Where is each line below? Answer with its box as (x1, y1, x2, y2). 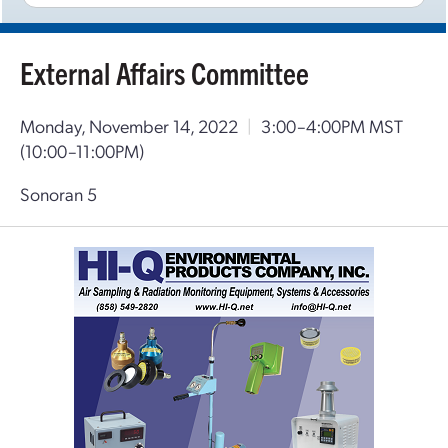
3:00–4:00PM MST (261, 114, 403, 137)
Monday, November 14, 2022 (20, 114, 238, 137)
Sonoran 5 (20, 182, 97, 205)
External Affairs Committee (20, 54, 309, 91)
